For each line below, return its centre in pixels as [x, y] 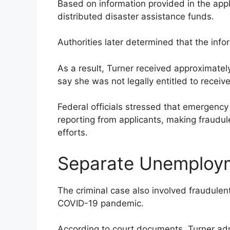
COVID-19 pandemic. [101, 203]
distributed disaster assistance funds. [136, 16]
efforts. [73, 133]
